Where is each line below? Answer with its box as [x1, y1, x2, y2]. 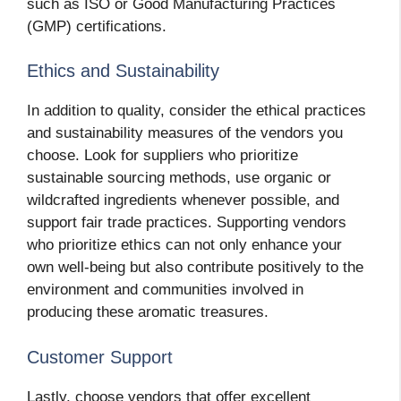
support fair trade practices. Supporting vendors [27, 214, 346, 232]
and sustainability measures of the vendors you [27, 124, 343, 142]
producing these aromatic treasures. [27, 303, 269, 321]
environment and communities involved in [27, 281, 303, 299]
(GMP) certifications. [27, 17, 166, 35]
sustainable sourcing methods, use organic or [27, 169, 331, 187]
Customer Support [27, 346, 173, 367]
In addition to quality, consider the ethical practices [27, 102, 366, 120]
